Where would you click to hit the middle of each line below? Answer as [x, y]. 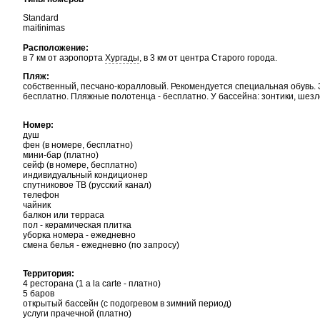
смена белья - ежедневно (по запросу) [101, 245]
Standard [41, 18]
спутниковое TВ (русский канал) [87, 185]
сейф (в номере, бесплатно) [80, 165]
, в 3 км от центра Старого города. [208, 58]
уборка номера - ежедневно [79, 235]
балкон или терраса [64, 215]
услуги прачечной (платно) [77, 314]
